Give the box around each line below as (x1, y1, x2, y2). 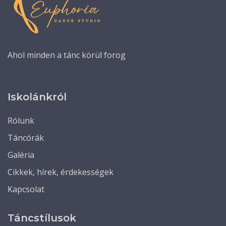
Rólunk (8, 115, 34, 126)
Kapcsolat (8, 184, 44, 195)
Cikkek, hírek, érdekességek (8, 166, 114, 178)
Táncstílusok (8, 212, 76, 224)
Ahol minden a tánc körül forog (8, 49, 126, 61)
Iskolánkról (8, 91, 67, 103)
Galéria (8, 149, 34, 160)
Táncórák (8, 132, 44, 143)
